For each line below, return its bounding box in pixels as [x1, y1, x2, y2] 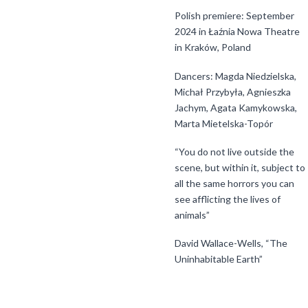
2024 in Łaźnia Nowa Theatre [175, 25, 300, 38]
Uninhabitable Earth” [175, 252, 263, 265]
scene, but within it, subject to [175, 161, 305, 173]
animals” [175, 208, 210, 221]
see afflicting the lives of [175, 192, 280, 205]
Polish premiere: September [175, 10, 294, 22]
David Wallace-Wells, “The [175, 236, 287, 249]
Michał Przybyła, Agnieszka [175, 85, 291, 98]
